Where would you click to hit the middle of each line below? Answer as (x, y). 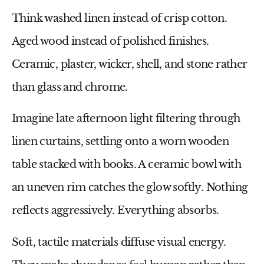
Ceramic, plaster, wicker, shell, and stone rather (130, 64)
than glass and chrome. (70, 87)
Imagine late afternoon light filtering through (126, 119)
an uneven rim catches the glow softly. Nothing (130, 188)
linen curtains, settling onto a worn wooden (121, 142)
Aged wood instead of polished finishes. (110, 41)
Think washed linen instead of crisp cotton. (120, 18)
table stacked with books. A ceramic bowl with (126, 165)
